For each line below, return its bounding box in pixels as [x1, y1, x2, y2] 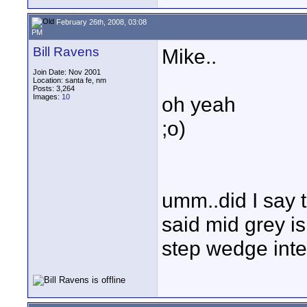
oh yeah [162, 93, 236, 116]
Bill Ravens [33, 45, 99, 59]
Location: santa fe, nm [33, 76, 106, 84]
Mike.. [162, 45, 217, 68]
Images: [33, 93, 62, 101]
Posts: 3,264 [33, 84, 75, 93]
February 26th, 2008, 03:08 [54, 17, 147, 26]
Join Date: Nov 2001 [33, 68, 101, 76]
